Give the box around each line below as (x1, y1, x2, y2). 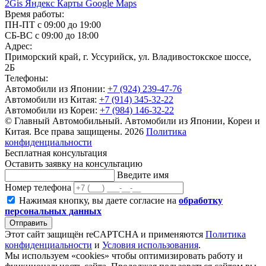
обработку (179, 195, 223, 206)
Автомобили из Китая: (5, 94, 99, 105)
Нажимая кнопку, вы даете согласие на (19, 195, 179, 206)
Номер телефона (5, 182, 74, 193)
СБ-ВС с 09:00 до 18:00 (5, 30, 99, 41)
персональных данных (5, 206, 102, 217)
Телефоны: (5, 73, 48, 84)
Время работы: (5, 9, 64, 20)
